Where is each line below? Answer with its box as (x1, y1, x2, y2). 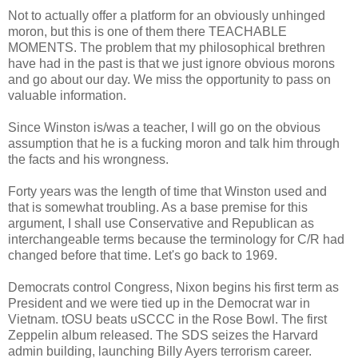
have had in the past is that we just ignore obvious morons (8, 57, 335, 71)
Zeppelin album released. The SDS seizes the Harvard (8, 328, 318, 343)
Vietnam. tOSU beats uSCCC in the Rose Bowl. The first (8, 312, 327, 327)
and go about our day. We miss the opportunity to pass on (8, 73, 331, 87)
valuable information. (8, 89, 126, 103)
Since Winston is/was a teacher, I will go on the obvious (8, 121, 320, 135)
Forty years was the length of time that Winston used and (8, 185, 327, 199)
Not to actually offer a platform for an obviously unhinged (8, 9, 325, 23)
